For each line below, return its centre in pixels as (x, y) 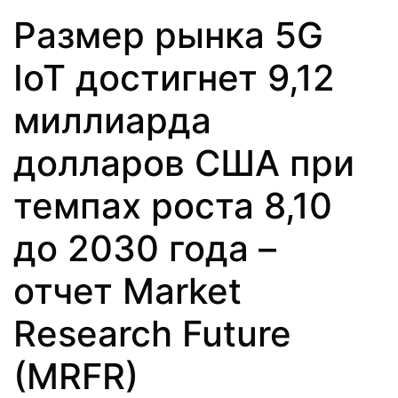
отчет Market (127, 291)
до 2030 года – (145, 248)
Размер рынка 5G (168, 35)
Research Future (152, 333)
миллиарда (112, 120)
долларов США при (184, 163)
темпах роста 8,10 (173, 205)
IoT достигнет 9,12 (174, 77)
